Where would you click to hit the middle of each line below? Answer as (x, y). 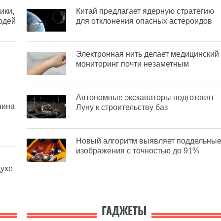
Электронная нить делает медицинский (147, 54)
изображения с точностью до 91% (138, 151)
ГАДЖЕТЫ (124, 211)
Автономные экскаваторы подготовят (145, 98)
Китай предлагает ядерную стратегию (145, 11)
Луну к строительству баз (122, 108)
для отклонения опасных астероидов (144, 21)
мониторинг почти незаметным (132, 64)
